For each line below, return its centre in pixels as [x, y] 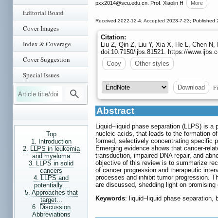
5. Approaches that [51, 192]
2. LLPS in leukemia [51, 149]
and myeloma [51, 156]
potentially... [51, 185]
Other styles [152, 64]
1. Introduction [51, 141]
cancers [51, 171]
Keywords [110, 199]
